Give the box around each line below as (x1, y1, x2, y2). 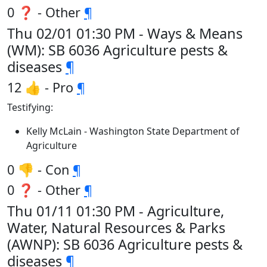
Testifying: (7, 101, 53, 114)
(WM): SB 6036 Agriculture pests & (7, 41, 228, 60)
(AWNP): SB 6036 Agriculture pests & (7, 235, 243, 254)
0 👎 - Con (7, 161, 73, 178)
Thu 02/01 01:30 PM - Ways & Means (7, 24, 243, 43)
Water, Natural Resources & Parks (7, 218, 225, 237)
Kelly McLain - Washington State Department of (26, 125, 240, 138)
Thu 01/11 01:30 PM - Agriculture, (7, 201, 224, 221)
